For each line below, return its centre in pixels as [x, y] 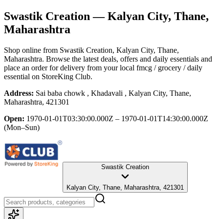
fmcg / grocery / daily [169, 67]
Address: [19, 93]
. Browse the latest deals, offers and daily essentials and [127, 59]
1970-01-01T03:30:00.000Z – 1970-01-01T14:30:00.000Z [117, 118]
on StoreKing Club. [61, 76]
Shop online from [32, 50]
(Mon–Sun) [22, 127]
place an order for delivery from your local [69, 67]
